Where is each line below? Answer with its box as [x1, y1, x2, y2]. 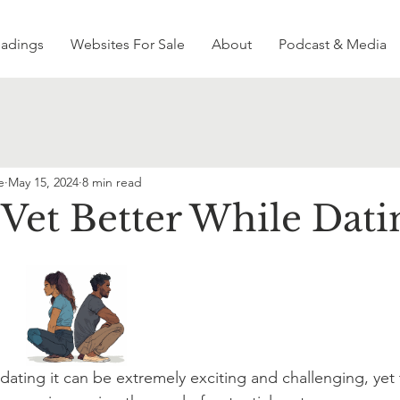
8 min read [82, 173, 142, 190]
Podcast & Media [279, 36, 387, 53]
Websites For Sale [71, 36, 185, 53]
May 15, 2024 [8, 173, 79, 190]
